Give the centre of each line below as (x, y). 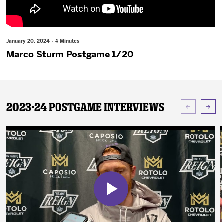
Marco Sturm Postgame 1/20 (70, 55)
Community (30, 62)
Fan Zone (26, 34)
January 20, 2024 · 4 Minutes (43, 41)
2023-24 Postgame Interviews (85, 107)
